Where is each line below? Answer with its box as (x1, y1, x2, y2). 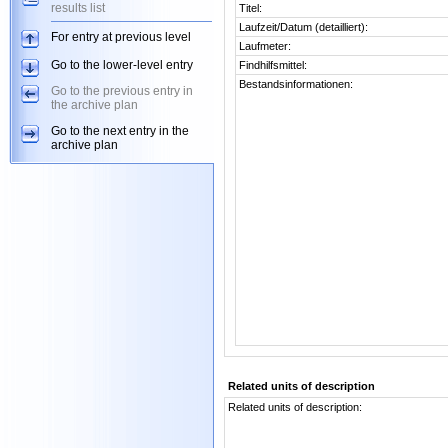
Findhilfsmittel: (239, 59, 307, 71)
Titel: (239, 2, 262, 14)
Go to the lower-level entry (51, 58, 193, 72)
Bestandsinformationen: (239, 78, 353, 90)
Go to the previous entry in (51, 84, 193, 98)
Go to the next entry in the (51, 124, 189, 138)
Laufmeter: (239, 40, 291, 52)
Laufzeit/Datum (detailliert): (239, 21, 368, 33)
